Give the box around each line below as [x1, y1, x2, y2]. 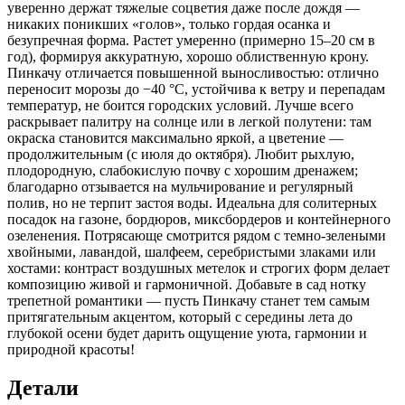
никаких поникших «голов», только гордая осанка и [7, 15, 331, 32]
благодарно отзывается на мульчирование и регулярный [7, 178, 353, 194]
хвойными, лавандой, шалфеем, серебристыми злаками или [7, 243, 376, 259]
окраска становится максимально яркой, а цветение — [7, 129, 344, 146]
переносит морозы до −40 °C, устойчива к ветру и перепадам [7, 80, 385, 97]
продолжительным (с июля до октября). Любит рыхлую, [7, 146, 354, 162]
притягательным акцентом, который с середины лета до [7, 308, 353, 325]
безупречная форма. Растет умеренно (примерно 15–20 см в [7, 32, 375, 48]
